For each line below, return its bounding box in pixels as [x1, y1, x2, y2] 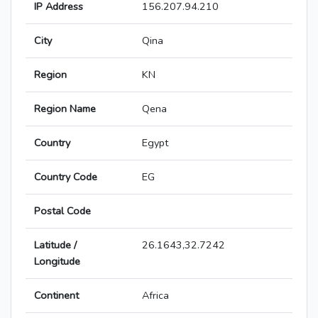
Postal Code [34, 204, 91, 219]
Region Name [34, 102, 96, 116]
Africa [142, 288, 169, 303]
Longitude [34, 254, 80, 269]
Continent [34, 288, 79, 303]
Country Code [34, 170, 97, 185]
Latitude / [34, 238, 77, 253]
